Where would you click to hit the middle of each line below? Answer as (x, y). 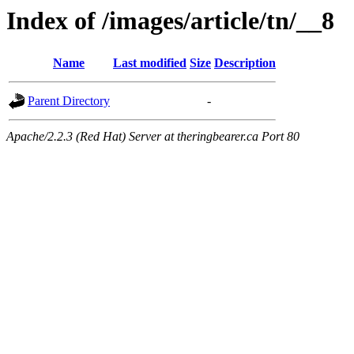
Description (245, 63)
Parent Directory (69, 101)
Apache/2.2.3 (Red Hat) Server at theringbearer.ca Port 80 (153, 137)
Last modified (150, 63)
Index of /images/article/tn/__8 (170, 21)
